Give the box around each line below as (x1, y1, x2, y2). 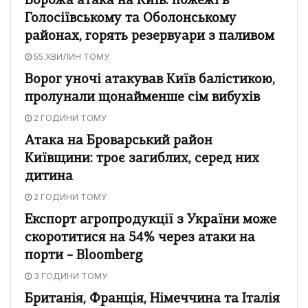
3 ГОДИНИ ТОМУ (32, 270, 107, 281)
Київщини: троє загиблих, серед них (25, 152, 259, 166)
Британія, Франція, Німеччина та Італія (25, 292, 280, 306)
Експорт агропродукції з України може (25, 213, 276, 227)
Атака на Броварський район (25, 134, 212, 148)
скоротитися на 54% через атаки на (25, 231, 255, 245)
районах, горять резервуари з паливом (25, 30, 274, 43)
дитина (25, 170, 73, 184)
